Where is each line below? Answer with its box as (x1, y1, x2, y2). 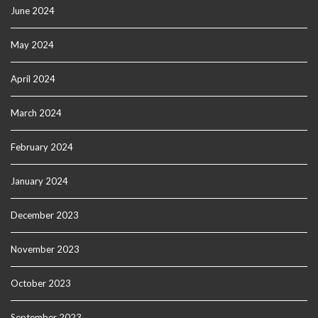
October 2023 (11, 278, 71, 290)
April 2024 (11, 73, 55, 85)
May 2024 (11, 39, 54, 51)
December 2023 (11, 209, 79, 221)
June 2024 (11, 5, 55, 17)
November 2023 (11, 243, 79, 256)
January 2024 (11, 175, 68, 187)
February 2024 (11, 141, 73, 153)
